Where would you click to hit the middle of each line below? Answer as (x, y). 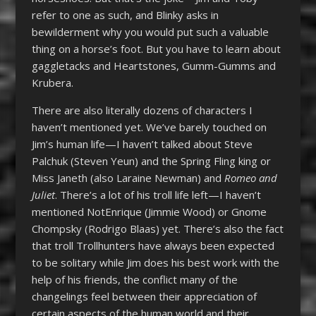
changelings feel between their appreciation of (144, 296)
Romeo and (250, 177)
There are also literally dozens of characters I (142, 110)
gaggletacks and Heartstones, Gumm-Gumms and (153, 65)
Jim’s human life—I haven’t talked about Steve (142, 144)
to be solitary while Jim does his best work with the (155, 262)
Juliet (43, 194)
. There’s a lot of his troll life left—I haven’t (158, 194)
